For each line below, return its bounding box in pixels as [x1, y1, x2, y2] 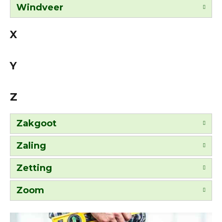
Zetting [16, 162, 52, 173]
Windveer [16, 1, 63, 13]
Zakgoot [16, 117, 56, 129]
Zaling [16, 140, 46, 151]
